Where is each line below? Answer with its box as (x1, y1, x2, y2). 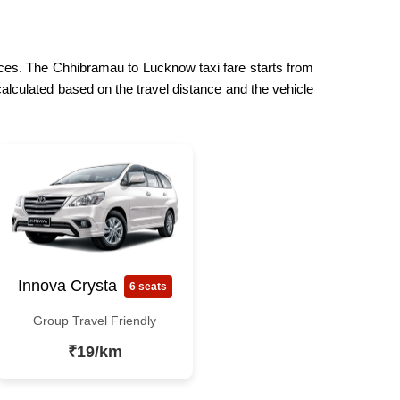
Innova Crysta (17, 277, 117, 296)
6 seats (129, 279, 167, 293)
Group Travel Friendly (33, 312, 156, 328)
